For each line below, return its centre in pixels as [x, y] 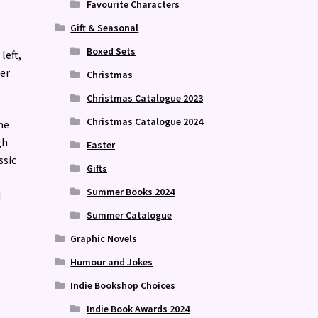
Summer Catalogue [129, 215]
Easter [100, 144]
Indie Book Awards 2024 [138, 308]
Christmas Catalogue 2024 [144, 121]
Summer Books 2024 [130, 191]
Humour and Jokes [112, 262]
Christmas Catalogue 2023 [144, 98]
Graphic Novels [104, 238]
